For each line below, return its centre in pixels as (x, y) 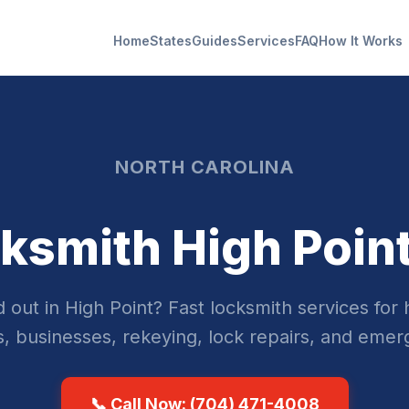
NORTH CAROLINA (204, 167)
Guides (215, 41)
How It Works (361, 41)
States (171, 41)
